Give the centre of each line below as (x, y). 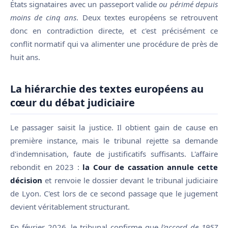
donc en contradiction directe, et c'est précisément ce (114, 30)
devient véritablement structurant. (70, 206)
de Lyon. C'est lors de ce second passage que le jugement (114, 193)
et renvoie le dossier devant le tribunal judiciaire (130, 180)
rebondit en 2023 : (47, 167)
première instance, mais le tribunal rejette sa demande (114, 140)
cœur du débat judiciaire (73, 102)
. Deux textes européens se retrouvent (147, 17)
